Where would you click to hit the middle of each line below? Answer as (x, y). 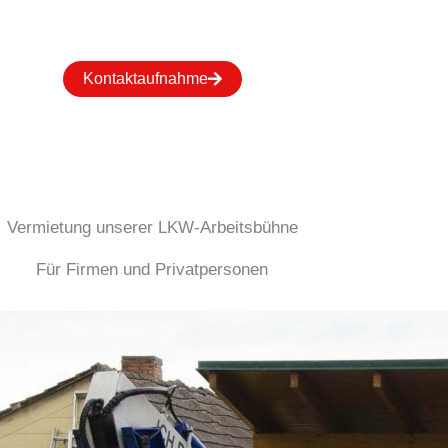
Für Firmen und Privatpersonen (152, 269)
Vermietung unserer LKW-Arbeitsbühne (152, 227)
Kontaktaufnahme (145, 78)
